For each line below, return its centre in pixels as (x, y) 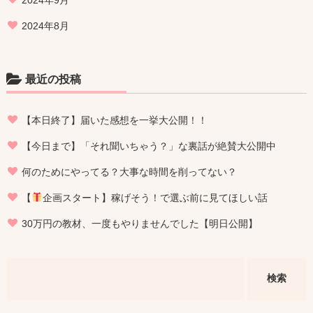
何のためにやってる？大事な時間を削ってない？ (129, 172)
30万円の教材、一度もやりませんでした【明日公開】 (139, 223)
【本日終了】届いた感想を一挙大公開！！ (114, 120)
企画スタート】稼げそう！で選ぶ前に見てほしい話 (155, 197)
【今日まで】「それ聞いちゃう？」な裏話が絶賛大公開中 (148, 146)
